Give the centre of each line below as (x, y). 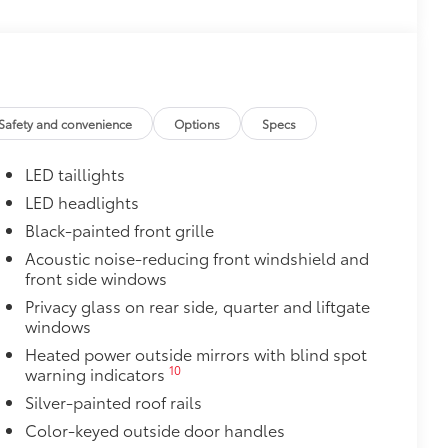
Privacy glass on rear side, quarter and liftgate (197, 306)
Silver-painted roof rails (113, 402)
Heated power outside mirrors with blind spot (195, 354)
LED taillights (74, 174)
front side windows (95, 278)
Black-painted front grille (119, 230)
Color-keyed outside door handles (154, 430)
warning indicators (96, 374)
